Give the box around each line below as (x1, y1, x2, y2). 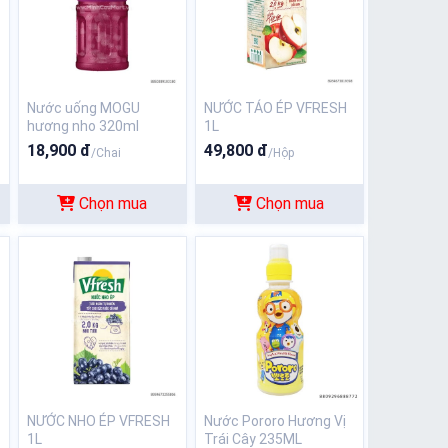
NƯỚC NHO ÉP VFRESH (26, 413, 170, 430)
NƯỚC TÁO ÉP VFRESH (203, 100, 347, 117)
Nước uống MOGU (26, 100, 140, 117)
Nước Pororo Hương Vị (203, 413, 346, 430)
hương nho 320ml (26, 118, 139, 135)
